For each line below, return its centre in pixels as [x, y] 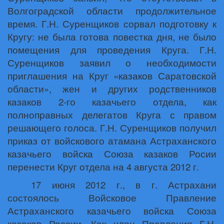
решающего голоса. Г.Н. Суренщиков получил [112, 127]
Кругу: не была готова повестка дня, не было [112, 36]
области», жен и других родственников [112, 88]
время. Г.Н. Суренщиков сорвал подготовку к [112, 23]
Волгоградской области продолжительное [112, 10]
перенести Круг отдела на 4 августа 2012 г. [103, 166]
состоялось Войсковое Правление [112, 197]
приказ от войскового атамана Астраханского [112, 140]
